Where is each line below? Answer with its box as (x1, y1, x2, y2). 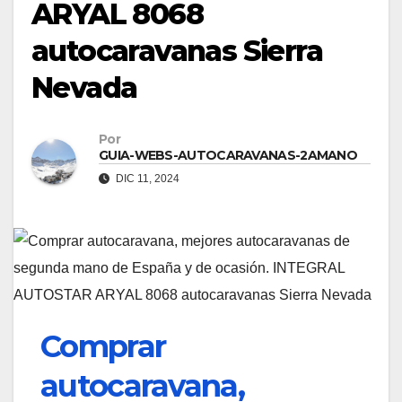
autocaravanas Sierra (31, 32, 322, 68)
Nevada (31, 69, 137, 105)
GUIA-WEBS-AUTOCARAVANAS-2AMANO (99, 146, 357, 163)
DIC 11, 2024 (113, 171, 179, 185)
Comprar (40, 327, 166, 365)
